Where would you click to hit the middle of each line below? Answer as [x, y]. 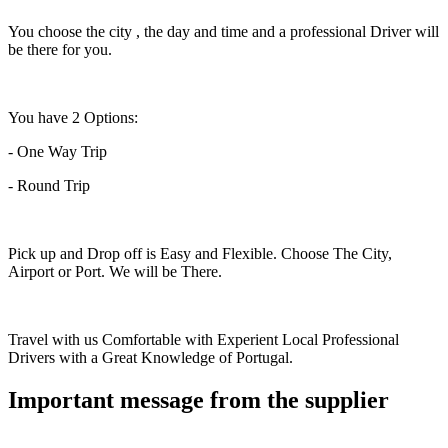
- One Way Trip [57, 152]
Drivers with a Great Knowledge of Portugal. [150, 358]
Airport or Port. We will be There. [115, 272]
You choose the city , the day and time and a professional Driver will [223, 32]
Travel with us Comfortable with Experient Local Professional [203, 340]
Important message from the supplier [198, 400]
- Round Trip [49, 186]
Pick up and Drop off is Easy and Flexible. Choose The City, [200, 254]
